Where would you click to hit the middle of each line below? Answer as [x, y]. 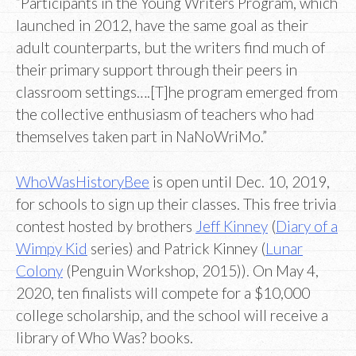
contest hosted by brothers [106, 226]
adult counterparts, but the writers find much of [170, 48]
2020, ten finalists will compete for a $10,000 [163, 292]
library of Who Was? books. [104, 337]
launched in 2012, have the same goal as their [162, 25]
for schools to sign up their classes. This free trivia [176, 203]
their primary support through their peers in [157, 70]
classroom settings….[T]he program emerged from [177, 92]
